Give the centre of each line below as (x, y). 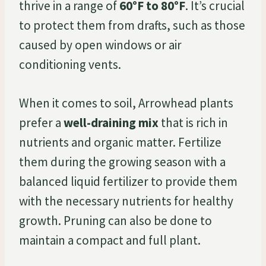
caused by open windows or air (100, 45)
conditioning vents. (70, 64)
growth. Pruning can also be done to (115, 220)
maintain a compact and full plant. (110, 240)
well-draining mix (111, 122)
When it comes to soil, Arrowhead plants (126, 103)
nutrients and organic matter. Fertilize (120, 142)
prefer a (41, 122)
